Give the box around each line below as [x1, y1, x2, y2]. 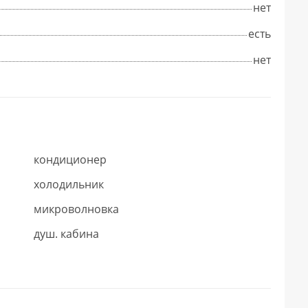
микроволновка [34, 201, 119, 217]
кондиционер [34, 151, 107, 167]
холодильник [34, 176, 104, 192]
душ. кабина [34, 225, 99, 241]
